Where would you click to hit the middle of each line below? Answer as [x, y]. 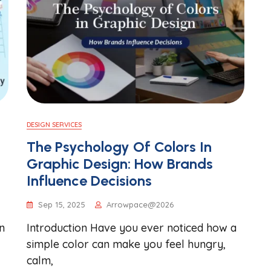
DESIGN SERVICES [54, 125]
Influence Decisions [89, 181]
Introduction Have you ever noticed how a [132, 228]
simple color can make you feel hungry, [126, 244]
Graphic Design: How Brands [120, 164]
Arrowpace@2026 [140, 204]
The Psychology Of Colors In [119, 147]
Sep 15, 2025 [62, 204]
